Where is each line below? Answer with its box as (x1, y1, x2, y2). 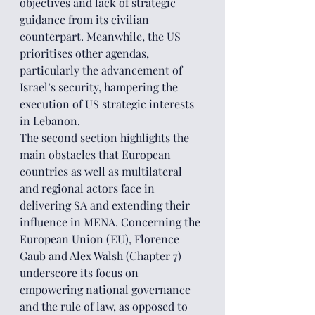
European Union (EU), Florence (20, 231, 182, 246)
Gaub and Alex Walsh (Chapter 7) (20, 248, 184, 263)
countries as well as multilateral (20, 164, 185, 179)
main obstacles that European (20, 147, 174, 162)
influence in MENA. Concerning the (20, 214, 203, 229)
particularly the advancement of (20, 63, 185, 77)
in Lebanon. (20, 113, 80, 128)
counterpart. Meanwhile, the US (20, 29, 184, 44)
